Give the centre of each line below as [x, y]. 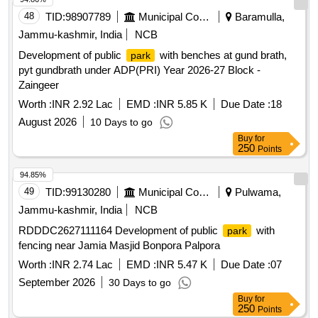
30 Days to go [140, 283]
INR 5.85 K [182, 104]
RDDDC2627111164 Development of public [120, 231]
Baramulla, [258, 17]
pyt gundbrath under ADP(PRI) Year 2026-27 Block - [139, 70]
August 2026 [48, 122]
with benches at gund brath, [222, 55]
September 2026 [57, 283]
